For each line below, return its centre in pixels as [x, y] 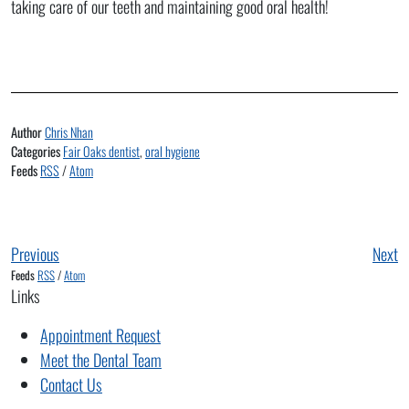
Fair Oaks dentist [101, 151]
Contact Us [71, 384]
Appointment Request [100, 335]
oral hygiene [173, 151]
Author [28, 131]
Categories [37, 151]
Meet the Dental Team [101, 359]
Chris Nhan [69, 131]
